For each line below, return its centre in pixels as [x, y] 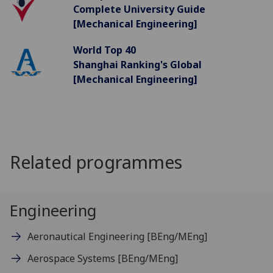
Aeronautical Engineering [87, 236]
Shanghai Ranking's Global [137, 65]
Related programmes [96, 161]
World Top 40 [104, 50]
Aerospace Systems [72, 259]
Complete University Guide [139, 9]
